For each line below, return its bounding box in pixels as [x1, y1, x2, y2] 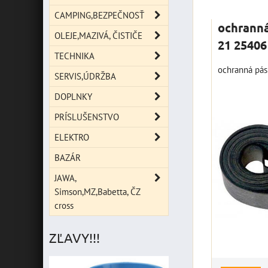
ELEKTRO [54, 131, 89, 143]
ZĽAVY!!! [49, 230, 100, 245]
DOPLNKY [54, 90, 92, 102]
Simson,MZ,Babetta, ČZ [54, 185, 140, 197]
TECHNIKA [54, 50, 95, 62]
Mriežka [211, 7, 263, 27]
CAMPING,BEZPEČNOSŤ [54, 9, 144, 21]
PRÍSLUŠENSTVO [54, 111, 119, 123]
